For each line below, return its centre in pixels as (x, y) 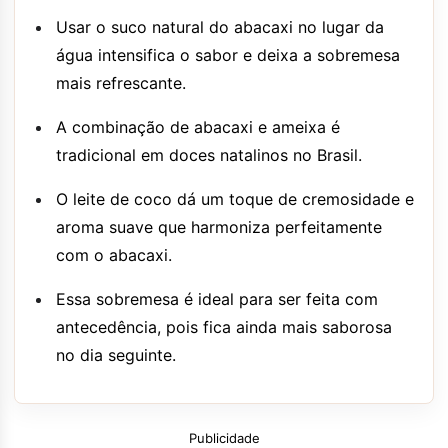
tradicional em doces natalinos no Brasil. (209, 155)
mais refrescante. (121, 83)
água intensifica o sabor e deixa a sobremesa (228, 55)
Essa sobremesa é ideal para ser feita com (217, 299)
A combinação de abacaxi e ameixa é (198, 127)
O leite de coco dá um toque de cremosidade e (235, 199)
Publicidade (224, 438)
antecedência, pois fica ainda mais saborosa (224, 327)
